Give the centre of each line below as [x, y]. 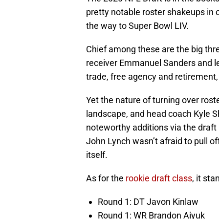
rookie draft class [159, 178]
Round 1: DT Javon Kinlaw [148, 201]
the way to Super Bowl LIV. [137, 25]
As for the [106, 178]
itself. [97, 154]
